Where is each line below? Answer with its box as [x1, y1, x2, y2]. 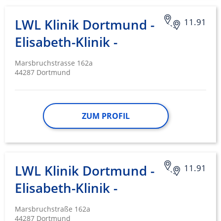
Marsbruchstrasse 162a [15, 58, 93, 68]
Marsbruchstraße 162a [15, 204, 90, 214]
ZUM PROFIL [81, 110, 130, 122]
